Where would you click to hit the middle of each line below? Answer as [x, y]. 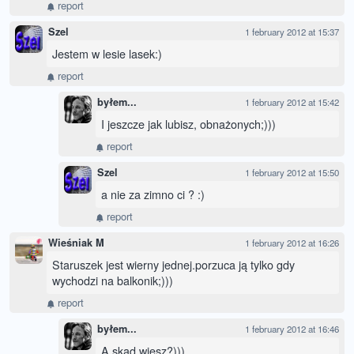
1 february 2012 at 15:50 [292, 173]
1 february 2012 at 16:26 [292, 243]
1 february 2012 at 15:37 [292, 32]
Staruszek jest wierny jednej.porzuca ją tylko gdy [173, 265]
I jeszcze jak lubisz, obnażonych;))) [188, 124]
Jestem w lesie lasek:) [107, 54]
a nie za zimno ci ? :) [153, 194]
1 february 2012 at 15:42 [292, 102]
